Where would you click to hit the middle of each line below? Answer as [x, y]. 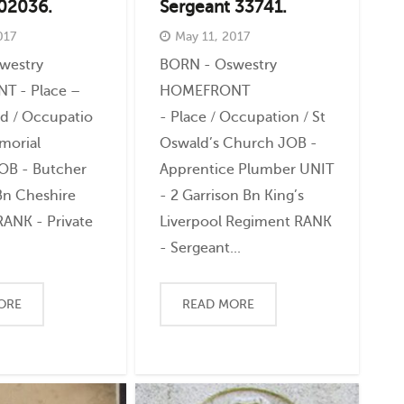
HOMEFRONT [204, 90]
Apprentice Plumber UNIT [246, 169]
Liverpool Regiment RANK [245, 221]
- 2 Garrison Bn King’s [231, 195]
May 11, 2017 [212, 37]
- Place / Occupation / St [242, 116]
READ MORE [219, 304]
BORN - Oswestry [218, 64]
